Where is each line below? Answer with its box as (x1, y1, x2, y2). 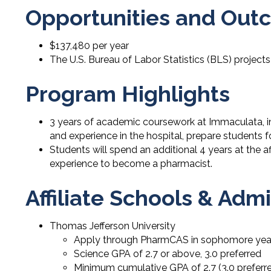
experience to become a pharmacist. (50, 157, 212, 169)
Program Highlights (25, 80, 230, 106)
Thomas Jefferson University (50, 220, 175, 232)
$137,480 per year (50, 39, 129, 51)
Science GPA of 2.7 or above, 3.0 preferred (74, 247, 261, 260)
